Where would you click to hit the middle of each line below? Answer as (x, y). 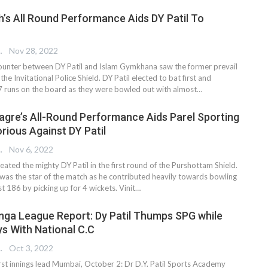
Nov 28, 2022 (33, 51)
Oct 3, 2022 (31, 248)
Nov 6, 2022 (31, 150)
